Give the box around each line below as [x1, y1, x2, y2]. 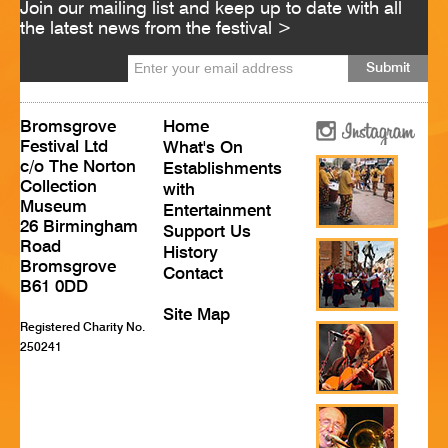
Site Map [162, 306, 230, 324]
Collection [20, 178, 97, 196]
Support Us [162, 223, 251, 241]
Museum [20, 198, 87, 216]
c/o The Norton [20, 158, 136, 176]
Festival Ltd [20, 138, 108, 156]
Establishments [162, 160, 282, 178]
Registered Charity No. [20, 321, 145, 334]
